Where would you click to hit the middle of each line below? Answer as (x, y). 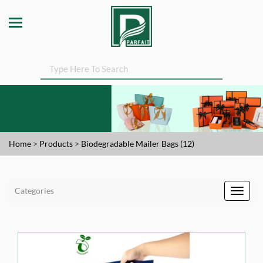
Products (56, 144)
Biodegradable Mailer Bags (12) (138, 144)
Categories (34, 190)
